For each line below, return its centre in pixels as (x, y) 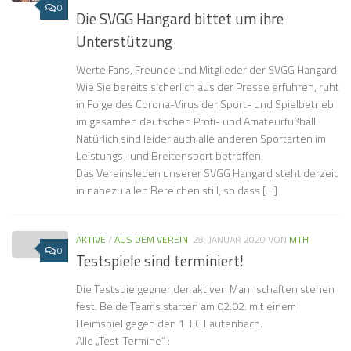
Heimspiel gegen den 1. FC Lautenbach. (169, 324)
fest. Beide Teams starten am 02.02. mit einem (186, 306)
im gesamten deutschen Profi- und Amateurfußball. (197, 121)
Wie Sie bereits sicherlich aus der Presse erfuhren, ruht (208, 86)
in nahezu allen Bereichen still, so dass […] (177, 190)
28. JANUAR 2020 (229, 239)
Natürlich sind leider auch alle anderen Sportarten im (201, 138)
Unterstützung (124, 41)
